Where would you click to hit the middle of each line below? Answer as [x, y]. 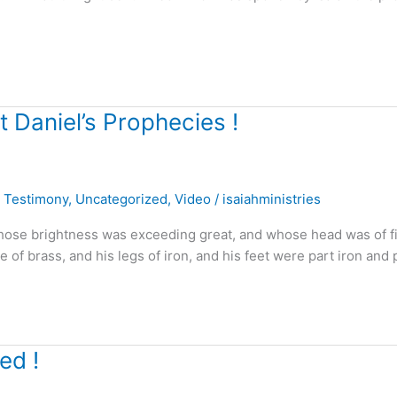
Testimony [36, 198]
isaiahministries [272, 198]
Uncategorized [121, 198]
